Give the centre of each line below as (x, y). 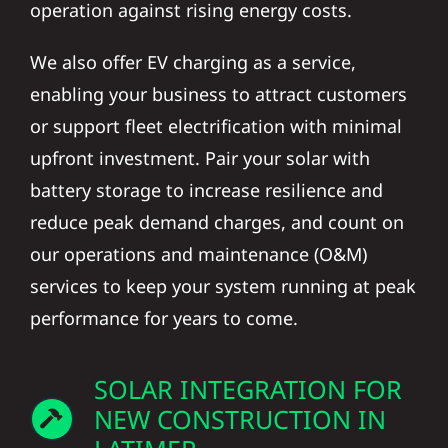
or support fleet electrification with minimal (215, 115)
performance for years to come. (163, 307)
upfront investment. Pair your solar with (199, 147)
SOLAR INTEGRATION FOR (247, 378)
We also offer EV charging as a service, (192, 51)
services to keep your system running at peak (222, 275)
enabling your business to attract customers (218, 83)
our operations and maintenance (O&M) (198, 243)
